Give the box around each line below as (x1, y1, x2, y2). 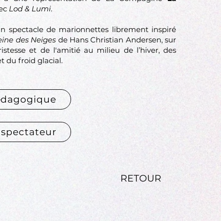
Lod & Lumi (9, 4, 51, 13)
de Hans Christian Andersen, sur (58, 35, 177, 44)
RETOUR (120, 172, 161, 184)
